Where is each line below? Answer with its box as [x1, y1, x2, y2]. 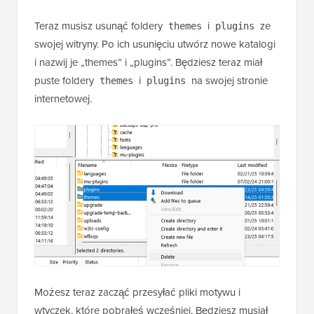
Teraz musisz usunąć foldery [34, 18, 165, 34]
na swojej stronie [189, 73, 268, 89]
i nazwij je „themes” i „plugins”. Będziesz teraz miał [34, 55, 262, 71]
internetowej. [34, 91, 92, 107]
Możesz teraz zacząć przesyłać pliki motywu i [34, 285, 240, 301]
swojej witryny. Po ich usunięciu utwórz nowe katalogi [34, 36, 275, 53]
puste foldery [34, 73, 97, 89]
